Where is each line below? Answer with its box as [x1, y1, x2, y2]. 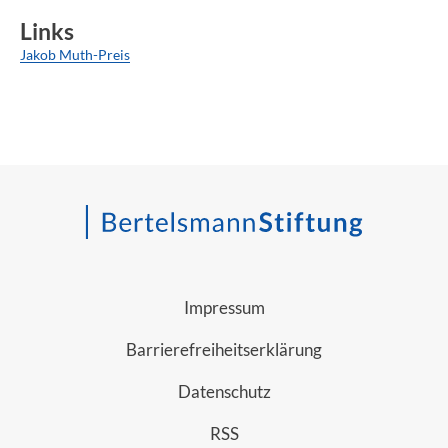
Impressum [183, 297, 265, 319]
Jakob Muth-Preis [20, 46, 130, 63]
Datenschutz [177, 381, 271, 403]
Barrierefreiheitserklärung [126, 339, 322, 361]
